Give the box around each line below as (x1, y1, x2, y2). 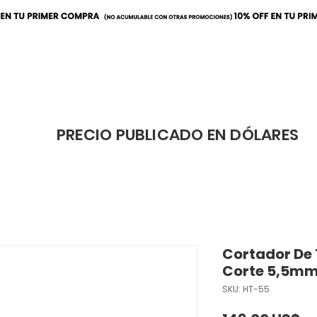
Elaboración (115, 94, 182, 111)
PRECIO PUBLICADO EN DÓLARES (57, 123, 299, 146)
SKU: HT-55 (222, 282, 270, 295)
